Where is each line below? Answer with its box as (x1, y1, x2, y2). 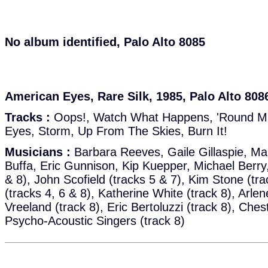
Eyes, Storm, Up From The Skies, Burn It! (5, 124, 227, 138)
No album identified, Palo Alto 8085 (5, 35, 205, 48)
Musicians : (5, 145, 71, 159)
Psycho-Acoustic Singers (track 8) (5, 214, 185, 227)
